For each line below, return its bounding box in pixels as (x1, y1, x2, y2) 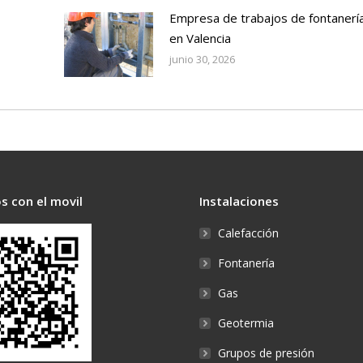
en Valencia (169, 29, 231, 46)
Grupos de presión (218, 344, 314, 361)
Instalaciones (199, 192, 279, 209)
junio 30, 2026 (169, 51, 235, 66)
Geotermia (218, 314, 274, 331)
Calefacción (218, 224, 279, 241)
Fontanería (218, 254, 275, 271)
